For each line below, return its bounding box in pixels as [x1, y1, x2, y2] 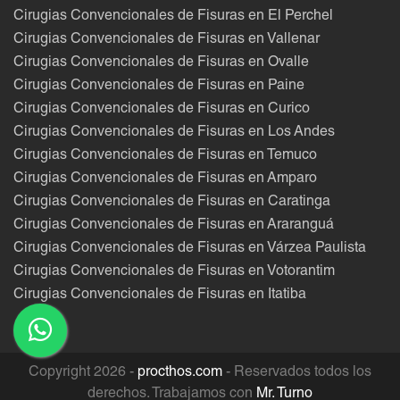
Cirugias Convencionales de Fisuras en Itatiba [13, 287, 306, 303]
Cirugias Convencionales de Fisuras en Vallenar [13, 32, 320, 47]
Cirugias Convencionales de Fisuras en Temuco [13, 148, 317, 163]
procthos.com [137, 365, 222, 380]
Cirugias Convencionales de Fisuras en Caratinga [13, 195, 330, 210]
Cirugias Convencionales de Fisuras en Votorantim [13, 264, 335, 279]
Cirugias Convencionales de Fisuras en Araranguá [13, 218, 334, 233]
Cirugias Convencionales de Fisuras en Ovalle [13, 55, 309, 71]
